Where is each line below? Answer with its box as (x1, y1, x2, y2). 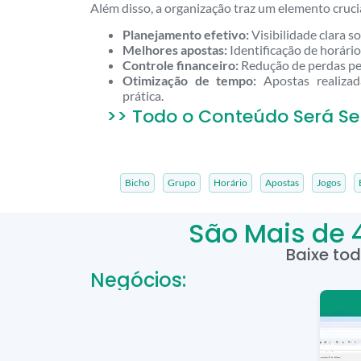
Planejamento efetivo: (122, 27, 249, 43)
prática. (122, 88, 164, 104)
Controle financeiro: (122, 57, 239, 73)
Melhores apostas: (122, 42, 227, 58)
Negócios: (90, 267, 186, 294)
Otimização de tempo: (122, 73, 257, 89)
